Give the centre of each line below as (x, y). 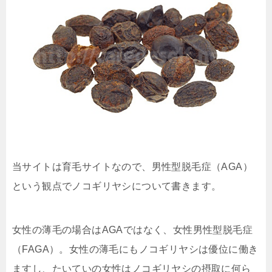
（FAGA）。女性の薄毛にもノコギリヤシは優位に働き (135, 250)
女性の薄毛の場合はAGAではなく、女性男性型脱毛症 (132, 230)
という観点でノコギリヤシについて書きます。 (117, 186)
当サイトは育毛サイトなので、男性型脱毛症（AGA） (133, 167)
